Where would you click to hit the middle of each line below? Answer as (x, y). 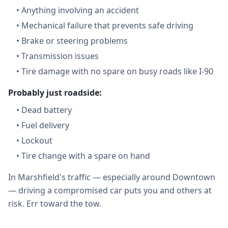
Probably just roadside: (55, 93)
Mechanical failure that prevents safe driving (107, 25)
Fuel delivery (45, 125)
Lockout (37, 140)
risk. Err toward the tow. (55, 204)
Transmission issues (60, 56)
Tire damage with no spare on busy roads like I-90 (117, 71)
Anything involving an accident (80, 10)
